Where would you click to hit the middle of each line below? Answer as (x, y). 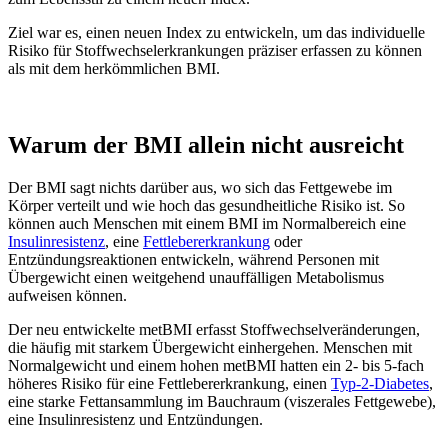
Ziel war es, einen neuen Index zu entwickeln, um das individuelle (216, 32)
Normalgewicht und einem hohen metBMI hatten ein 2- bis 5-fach (216, 365)
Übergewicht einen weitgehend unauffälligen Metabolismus (196, 277)
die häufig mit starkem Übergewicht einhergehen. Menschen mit (210, 347)
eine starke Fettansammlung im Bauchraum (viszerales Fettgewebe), (222, 401)
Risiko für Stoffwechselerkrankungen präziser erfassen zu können (215, 50)
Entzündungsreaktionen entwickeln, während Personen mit (193, 259)
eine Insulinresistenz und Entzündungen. (135, 419)
